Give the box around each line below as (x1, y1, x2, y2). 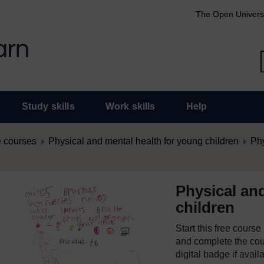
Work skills (105, 101, 156, 111)
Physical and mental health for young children (48, 136, 239, 146)
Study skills (21, 101, 75, 111)
